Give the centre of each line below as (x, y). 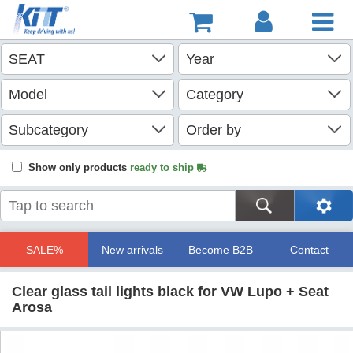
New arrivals (132, 250)
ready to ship (163, 167)
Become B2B (221, 250)
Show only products (79, 167)
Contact (309, 250)
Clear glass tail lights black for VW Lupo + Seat (170, 292)
